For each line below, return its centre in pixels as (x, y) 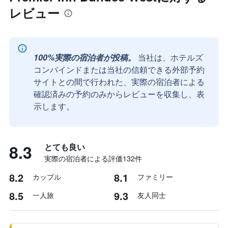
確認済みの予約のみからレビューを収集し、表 (119, 94)
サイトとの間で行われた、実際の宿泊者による (119, 82)
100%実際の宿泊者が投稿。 (85, 57)
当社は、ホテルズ (170, 57)
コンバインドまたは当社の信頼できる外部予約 (119, 69)
